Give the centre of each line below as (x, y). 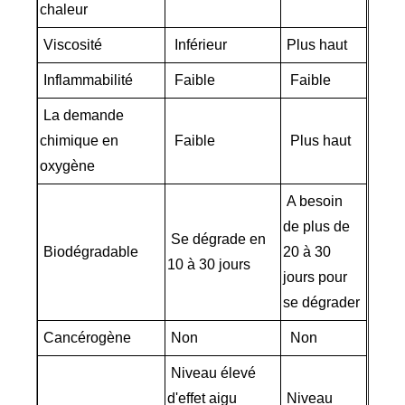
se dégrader (322, 303)
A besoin (313, 202)
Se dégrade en (217, 240)
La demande (82, 116)
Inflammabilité (89, 80)
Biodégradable (89, 252)
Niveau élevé (212, 373)
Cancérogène (86, 338)
